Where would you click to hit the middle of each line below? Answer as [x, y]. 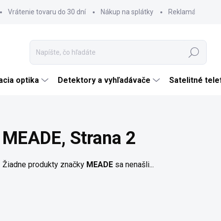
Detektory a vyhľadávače [104, 80]
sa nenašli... [133, 165]
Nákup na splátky [127, 12]
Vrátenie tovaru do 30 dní [47, 12]
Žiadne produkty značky [44, 165]
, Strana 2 [99, 138]
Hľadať [194, 53]
